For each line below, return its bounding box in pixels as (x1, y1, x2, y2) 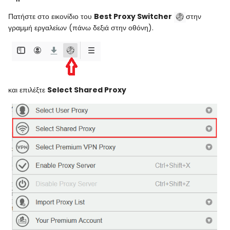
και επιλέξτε (8, 84, 47, 95)
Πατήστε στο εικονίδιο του (8, 11, 94, 22)
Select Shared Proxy (47, 84, 126, 95)
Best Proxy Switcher (94, 11, 172, 22)
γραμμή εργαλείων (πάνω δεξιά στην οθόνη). (8, 22, 154, 33)
